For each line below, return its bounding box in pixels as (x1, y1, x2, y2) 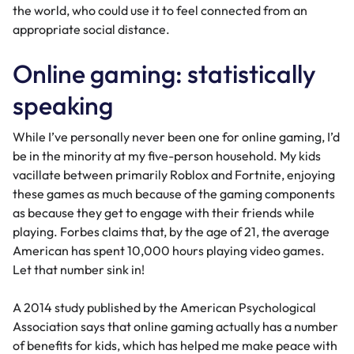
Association (13, 318, 78, 335)
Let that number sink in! (13, 262, 145, 278)
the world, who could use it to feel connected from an (13, 2, 307, 19)
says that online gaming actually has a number (78, 318, 338, 335)
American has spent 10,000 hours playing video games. (13, 243, 325, 259)
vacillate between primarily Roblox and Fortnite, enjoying (13, 167, 335, 183)
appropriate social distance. (13, 21, 170, 38)
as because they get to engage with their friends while (13, 205, 314, 221)
